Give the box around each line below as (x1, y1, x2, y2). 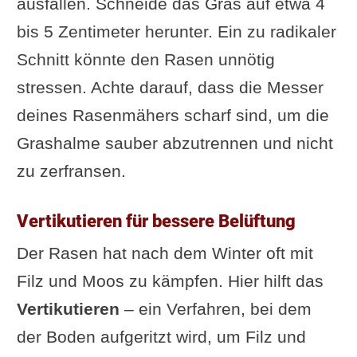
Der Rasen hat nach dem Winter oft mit (16, 243, 313, 262)
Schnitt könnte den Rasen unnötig (16, 49, 275, 69)
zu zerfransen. (16, 161, 126, 180)
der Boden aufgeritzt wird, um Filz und (16, 327, 306, 346)
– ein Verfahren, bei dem (119, 299, 312, 318)
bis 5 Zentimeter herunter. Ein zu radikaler (16, 22, 336, 41)
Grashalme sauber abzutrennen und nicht (16, 133, 333, 152)
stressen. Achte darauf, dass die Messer (16, 77, 324, 96)
